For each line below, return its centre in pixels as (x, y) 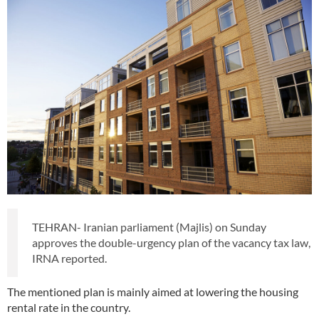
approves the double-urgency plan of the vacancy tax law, (171, 243)
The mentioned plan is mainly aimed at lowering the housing (153, 292)
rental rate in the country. (69, 308)
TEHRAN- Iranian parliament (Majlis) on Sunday (149, 227)
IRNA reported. (69, 258)
